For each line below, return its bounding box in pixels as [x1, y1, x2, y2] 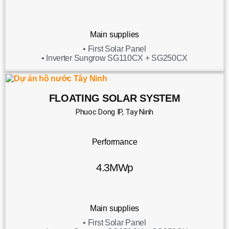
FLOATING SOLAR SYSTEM [49, 92, 180, 104]
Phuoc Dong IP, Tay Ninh [75, 107, 154, 117]
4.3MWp [96, 162, 133, 174]
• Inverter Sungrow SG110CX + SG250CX [41, 54, 188, 63]
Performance [91, 138, 138, 147]
